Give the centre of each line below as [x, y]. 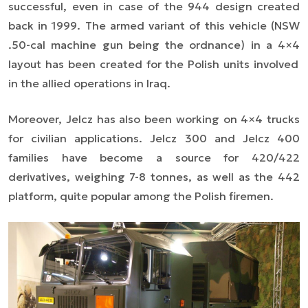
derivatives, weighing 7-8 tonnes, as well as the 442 [154, 176]
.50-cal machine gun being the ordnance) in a [143, 44]
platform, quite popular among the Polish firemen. [141, 196]
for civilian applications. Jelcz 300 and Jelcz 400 [154, 138]
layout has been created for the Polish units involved [154, 64]
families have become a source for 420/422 [154, 157]
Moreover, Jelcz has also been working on [125, 119]
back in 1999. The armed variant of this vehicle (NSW [154, 25]
